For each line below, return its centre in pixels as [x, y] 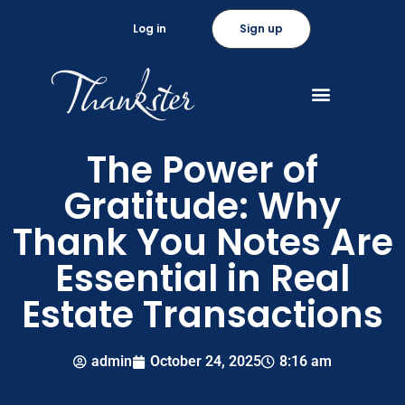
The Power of [202, 170]
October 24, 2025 [206, 362]
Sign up [261, 28]
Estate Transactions [202, 315]
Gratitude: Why [202, 207]
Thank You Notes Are [202, 243]
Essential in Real [202, 279]
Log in [150, 28]
